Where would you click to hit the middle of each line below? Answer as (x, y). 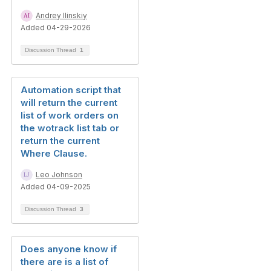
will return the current (69, 103)
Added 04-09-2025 (56, 187)
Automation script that (71, 90)
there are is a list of (64, 262)
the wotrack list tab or (70, 128)
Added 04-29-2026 (56, 28)
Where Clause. (54, 153)
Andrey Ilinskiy (61, 15)
